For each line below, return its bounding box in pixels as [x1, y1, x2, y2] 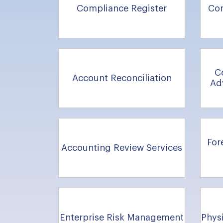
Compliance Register [77, 3, 167, 13]
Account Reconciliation [72, 73, 172, 83]
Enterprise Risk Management [60, 213, 184, 222]
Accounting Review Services [61, 143, 182, 152]
